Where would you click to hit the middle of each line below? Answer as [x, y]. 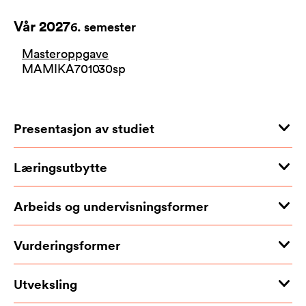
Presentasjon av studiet [84, 128]
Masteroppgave [65, 53]
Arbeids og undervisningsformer [111, 206]
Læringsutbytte [60, 167]
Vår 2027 [42, 26]
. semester [107, 27]
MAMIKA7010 [61, 68]
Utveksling [45, 283]
